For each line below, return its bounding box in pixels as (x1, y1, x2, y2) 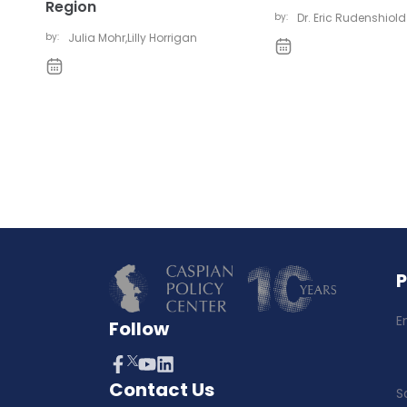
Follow (109, 316, 169, 342)
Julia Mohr (68, 30, 125, 46)
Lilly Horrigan (127, 30, 197, 46)
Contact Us (109, 377, 214, 403)
